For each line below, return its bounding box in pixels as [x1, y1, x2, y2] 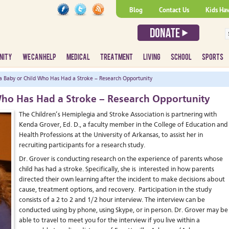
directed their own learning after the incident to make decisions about [19, 176, 225, 183]
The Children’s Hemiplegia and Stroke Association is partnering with [19, 111, 217, 118]
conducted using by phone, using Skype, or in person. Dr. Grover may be [19, 207, 228, 214]
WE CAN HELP [22, 52, 56, 62]
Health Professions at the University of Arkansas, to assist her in [19, 132, 203, 139]
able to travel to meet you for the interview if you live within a [19, 217, 200, 224]
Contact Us [159, 6, 189, 14]
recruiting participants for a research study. [19, 142, 145, 149]
